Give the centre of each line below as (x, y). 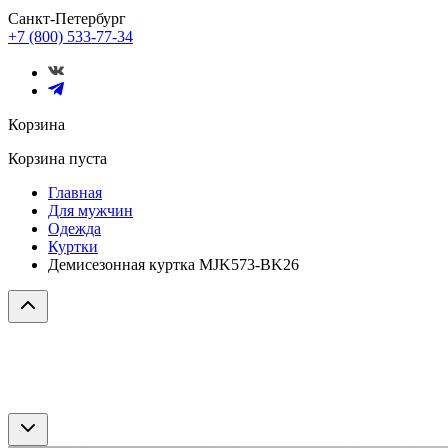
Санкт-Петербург (67, 18)
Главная (75, 192)
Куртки (73, 246)
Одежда (74, 228)
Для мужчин (90, 210)
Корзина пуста (57, 158)
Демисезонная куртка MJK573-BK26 (173, 264)
